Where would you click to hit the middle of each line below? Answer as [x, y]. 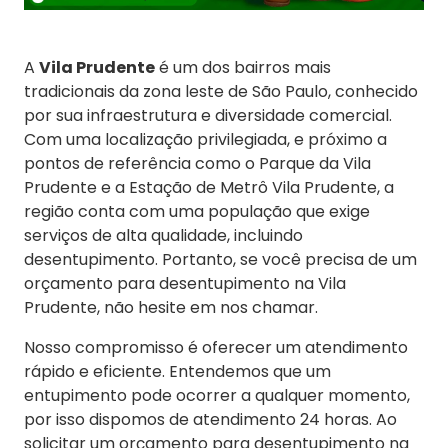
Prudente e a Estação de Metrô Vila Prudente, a [209, 188]
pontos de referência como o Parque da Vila [197, 164]
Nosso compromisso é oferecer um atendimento [216, 348]
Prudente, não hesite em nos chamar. [171, 308]
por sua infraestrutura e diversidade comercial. [208, 116]
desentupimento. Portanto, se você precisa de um [220, 260]
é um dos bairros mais [243, 68]
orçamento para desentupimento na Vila [185, 284]
